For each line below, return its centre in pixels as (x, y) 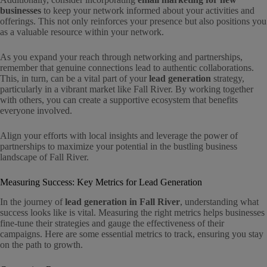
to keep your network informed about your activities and (148, 11)
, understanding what (219, 201)
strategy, (228, 79)
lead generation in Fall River (122, 201)
